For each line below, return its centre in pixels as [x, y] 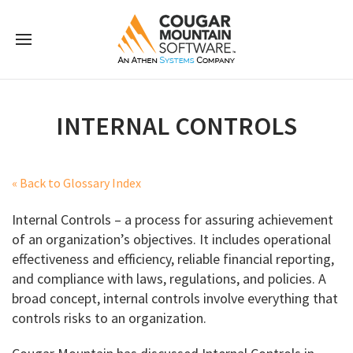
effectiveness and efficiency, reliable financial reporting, [173, 259]
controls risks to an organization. [109, 318]
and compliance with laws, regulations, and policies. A [169, 279]
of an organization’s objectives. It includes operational [171, 239]
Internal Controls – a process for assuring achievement [173, 219]
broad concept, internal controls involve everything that [175, 298]
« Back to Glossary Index [76, 183]
